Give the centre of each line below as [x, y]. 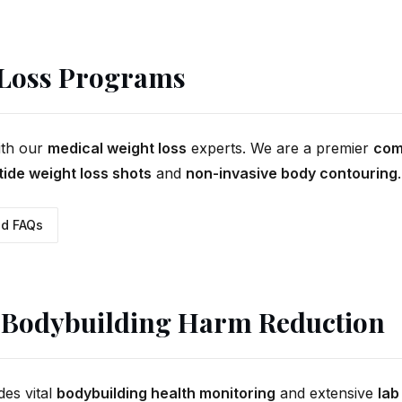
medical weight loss [117, 148]
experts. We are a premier [280, 148]
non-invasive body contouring [292, 173]
